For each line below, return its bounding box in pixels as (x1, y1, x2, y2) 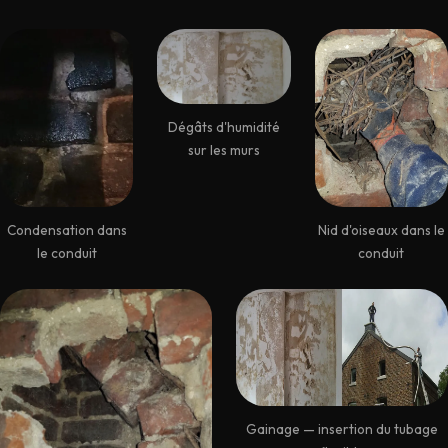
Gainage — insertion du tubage (246, 420, 438, 439)
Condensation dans (6, 221, 127, 240)
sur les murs (187, 141, 260, 160)
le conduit (36, 244, 97, 263)
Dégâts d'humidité (167, 118, 280, 137)
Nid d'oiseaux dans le (317, 221, 445, 240)
